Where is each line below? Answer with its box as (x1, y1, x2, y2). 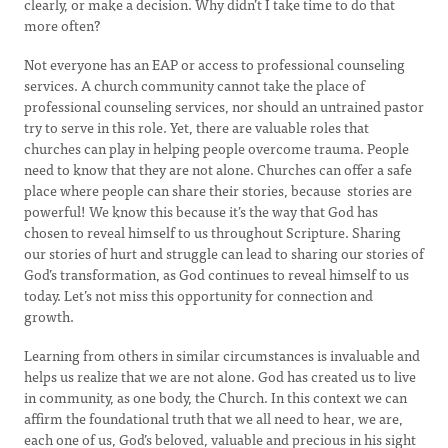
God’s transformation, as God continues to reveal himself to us (24, 263, 409, 285)
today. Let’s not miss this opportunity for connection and (24, 284, 373, 306)
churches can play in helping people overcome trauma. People (24, 137, 409, 159)
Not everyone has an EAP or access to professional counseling (24, 53, 405, 75)
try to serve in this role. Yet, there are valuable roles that (24, 116, 369, 138)
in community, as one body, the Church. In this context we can (24, 386, 407, 408)
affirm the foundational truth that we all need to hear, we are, (24, 407, 403, 429)
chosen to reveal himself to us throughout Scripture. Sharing (24, 221, 401, 243)
